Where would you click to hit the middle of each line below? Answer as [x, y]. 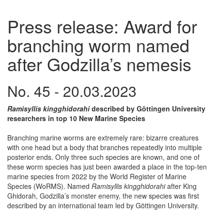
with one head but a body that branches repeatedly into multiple [105, 147]
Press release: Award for [102, 26]
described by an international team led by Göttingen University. [103, 205]
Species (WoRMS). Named [49, 186]
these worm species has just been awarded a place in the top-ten [107, 166]
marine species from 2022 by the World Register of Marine [97, 176]
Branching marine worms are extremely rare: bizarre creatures [103, 137]
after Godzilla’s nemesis [99, 63]
